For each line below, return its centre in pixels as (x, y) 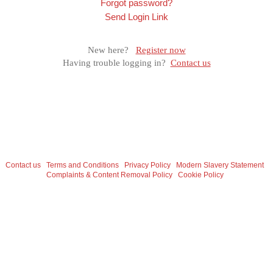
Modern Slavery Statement (220, 165)
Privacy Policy (147, 165)
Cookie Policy (200, 175)
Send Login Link (136, 17)
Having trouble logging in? (114, 63)
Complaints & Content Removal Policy (109, 175)
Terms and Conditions (83, 165)
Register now (161, 50)
